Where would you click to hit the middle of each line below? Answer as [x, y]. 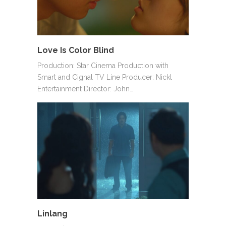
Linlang [52, 214]
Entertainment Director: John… [85, 89]
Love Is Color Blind [76, 50]
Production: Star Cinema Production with [103, 66]
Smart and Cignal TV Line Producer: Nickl [105, 77]
